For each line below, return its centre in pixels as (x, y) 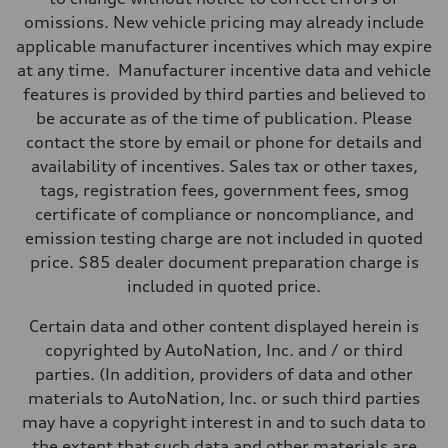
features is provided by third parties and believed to (224, 93)
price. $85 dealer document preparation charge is (224, 261)
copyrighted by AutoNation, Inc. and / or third (224, 349)
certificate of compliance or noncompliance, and (224, 213)
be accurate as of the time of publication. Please (224, 117)
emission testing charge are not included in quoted (224, 237)
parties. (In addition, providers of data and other (224, 373)
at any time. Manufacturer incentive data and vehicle (224, 69)
